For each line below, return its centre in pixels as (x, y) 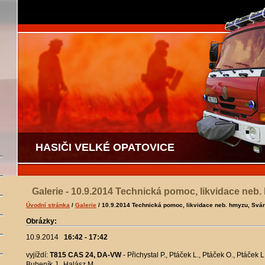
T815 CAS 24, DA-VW (86, 255)
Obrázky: (41, 221)
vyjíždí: (38, 255)
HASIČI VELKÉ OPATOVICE (105, 147)
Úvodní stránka (48, 205)
